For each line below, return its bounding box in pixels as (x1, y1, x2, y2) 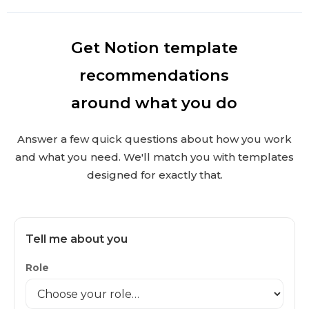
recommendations (79, 66, 230, 86)
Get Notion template (70, 38, 238, 58)
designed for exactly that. (86, 168, 223, 182)
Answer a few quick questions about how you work (17, 132, 292, 146)
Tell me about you (26, 232, 128, 246)
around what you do (71, 93, 238, 113)
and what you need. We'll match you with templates (15, 150, 294, 164)
